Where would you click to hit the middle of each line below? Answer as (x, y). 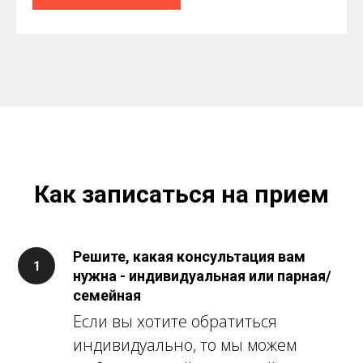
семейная (107, 296)
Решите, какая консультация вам (189, 257)
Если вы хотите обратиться (175, 322)
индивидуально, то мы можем (185, 345)
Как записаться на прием (181, 194)
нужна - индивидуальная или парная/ (202, 276)
